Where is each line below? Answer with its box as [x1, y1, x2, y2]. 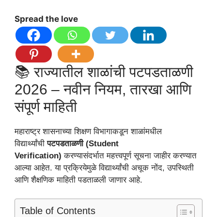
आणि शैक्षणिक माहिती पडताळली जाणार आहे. [15, 175, 142, 185]
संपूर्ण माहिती [15, 99, 77, 115]
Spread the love [15, 14, 78, 24]
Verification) [15, 151, 62, 161]
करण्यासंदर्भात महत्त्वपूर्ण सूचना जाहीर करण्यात [62, 151, 197, 161]
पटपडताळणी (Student [47, 139, 119, 149]
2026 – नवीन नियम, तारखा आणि [15, 81, 191, 98]
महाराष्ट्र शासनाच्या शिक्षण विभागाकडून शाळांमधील [15, 127, 162, 137]
